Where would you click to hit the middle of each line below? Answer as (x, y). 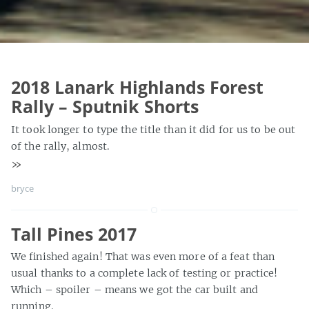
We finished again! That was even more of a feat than (143, 257)
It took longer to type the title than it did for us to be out (153, 129)
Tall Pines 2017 (74, 233)
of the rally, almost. (61, 146)
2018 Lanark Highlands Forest (137, 87)
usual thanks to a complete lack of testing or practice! (144, 273)
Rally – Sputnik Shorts (105, 106)
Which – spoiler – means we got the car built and (134, 290)
